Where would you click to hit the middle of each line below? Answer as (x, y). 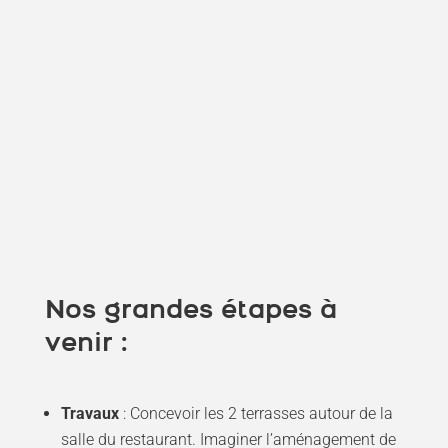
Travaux (91, 413)
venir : (86, 344)
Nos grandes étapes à (190, 311)
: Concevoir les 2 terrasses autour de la (257, 413)
